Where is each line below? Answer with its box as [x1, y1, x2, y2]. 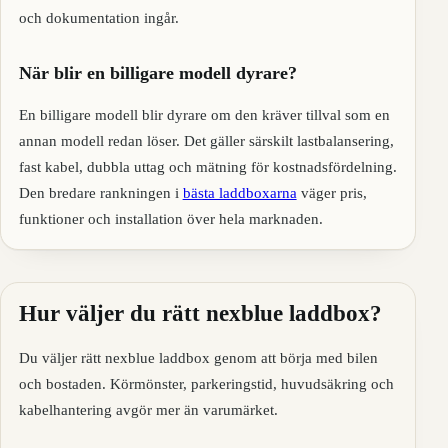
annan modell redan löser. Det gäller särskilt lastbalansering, [18, 131, 394, 149]
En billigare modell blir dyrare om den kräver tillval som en [18, 105, 390, 123]
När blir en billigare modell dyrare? [18, 63, 297, 84]
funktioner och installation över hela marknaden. [18, 209, 323, 227]
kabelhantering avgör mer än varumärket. [18, 401, 278, 419]
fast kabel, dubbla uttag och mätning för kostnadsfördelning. [18, 157, 397, 175]
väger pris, [296, 183, 367, 201]
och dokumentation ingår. [18, 9, 179, 27]
